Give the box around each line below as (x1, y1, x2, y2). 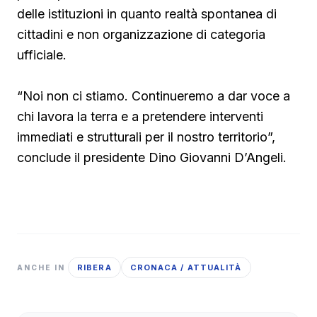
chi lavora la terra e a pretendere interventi (17, 109, 263, 125)
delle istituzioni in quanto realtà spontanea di (17, 6, 277, 22)
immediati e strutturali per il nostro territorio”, (17, 129, 275, 145)
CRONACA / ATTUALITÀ (129, 263, 242, 273)
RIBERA (77, 263, 112, 273)
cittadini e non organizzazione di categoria (17, 27, 265, 42)
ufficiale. (17, 47, 67, 63)
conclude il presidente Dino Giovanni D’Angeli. (17, 150, 287, 166)
